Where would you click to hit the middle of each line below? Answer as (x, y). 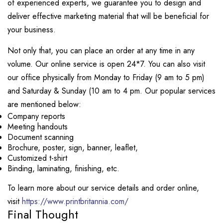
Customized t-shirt (37, 158)
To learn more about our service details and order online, (103, 188)
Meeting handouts (38, 127)
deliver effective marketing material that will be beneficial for (108, 16)
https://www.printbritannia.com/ (75, 201)
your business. (33, 30)
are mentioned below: (46, 104)
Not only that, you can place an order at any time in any (101, 51)
